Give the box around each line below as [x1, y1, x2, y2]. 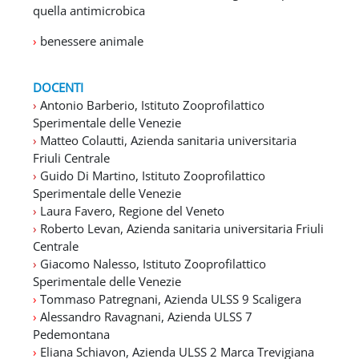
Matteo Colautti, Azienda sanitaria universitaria [40, 132, 296, 148]
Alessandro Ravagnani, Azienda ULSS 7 [37, 309, 252, 325]
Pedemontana [33, 326, 110, 342]
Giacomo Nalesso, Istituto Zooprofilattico [37, 256, 266, 272]
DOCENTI [33, 79, 83, 95]
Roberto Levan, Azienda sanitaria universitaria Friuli [40, 220, 324, 236]
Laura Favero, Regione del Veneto [37, 203, 224, 219]
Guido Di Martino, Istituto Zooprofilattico [37, 167, 265, 184]
